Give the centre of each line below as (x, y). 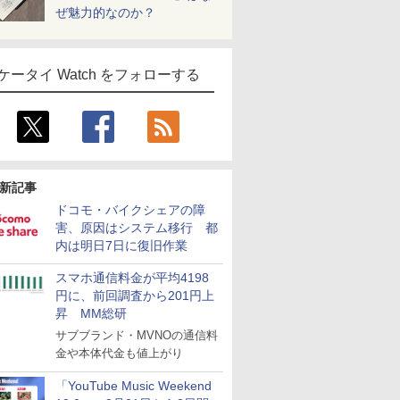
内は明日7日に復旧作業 (121, 246)
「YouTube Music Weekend (133, 386)
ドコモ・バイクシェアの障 (130, 210)
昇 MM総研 (91, 313)
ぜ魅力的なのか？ (105, 12)
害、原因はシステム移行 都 (137, 228)
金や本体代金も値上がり (119, 353)
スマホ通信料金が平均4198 (132, 278)
